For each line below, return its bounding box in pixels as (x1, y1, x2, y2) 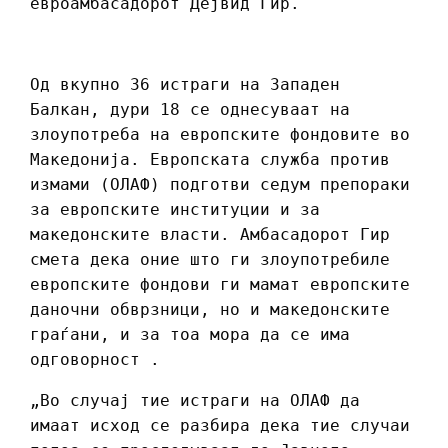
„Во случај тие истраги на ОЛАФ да (30, 391, 360, 411)
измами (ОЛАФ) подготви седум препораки (30, 175, 410, 195)
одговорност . (30, 350, 160, 370)
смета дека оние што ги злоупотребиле (30, 250, 390, 270)
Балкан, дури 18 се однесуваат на (30, 100, 350, 120)
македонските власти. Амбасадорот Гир (30, 225, 390, 245)
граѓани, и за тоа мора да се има (30, 325, 350, 345)
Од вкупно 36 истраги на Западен (30, 75, 340, 95)
